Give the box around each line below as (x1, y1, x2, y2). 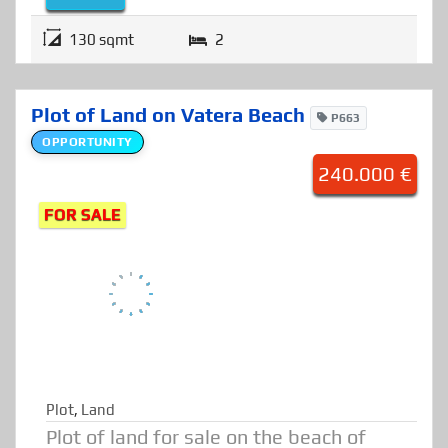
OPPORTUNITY (42, 152, 133, 167)
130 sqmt (69, 48, 134, 66)
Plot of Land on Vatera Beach (31, 120, 310, 144)
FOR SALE (43, 223, 121, 243)
